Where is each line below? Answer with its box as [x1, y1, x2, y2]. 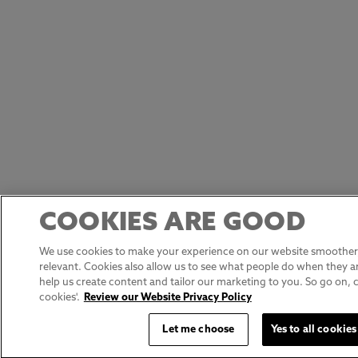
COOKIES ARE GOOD [38, 211, 305, 237]
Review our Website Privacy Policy [83, 292, 252, 303]
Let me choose [162, 324, 235, 335]
